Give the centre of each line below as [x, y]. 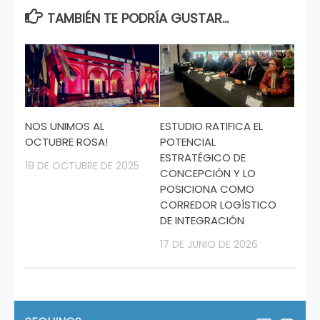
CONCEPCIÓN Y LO [208, 174]
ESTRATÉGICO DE [203, 158]
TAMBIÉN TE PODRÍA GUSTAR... [137, 18]
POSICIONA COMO [207, 189]
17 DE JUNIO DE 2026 [209, 245]
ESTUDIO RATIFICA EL [211, 126]
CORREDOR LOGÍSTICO [218, 205]
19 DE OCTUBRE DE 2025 [82, 166]
